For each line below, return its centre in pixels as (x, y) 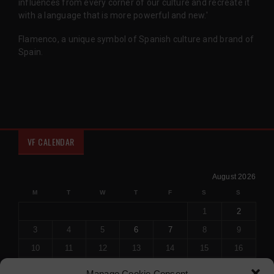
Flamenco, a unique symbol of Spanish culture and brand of (136, 39)
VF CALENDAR (51, 142)
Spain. (31, 52)
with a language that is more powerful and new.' (113, 16)
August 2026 (234, 177)
